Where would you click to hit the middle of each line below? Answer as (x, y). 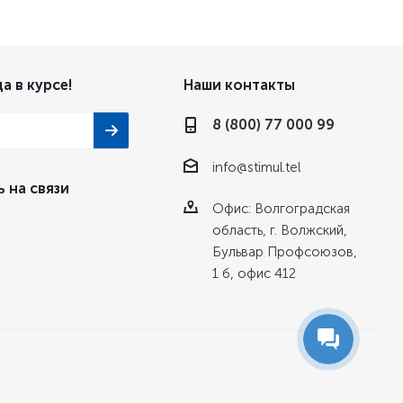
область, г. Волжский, (279, 231)
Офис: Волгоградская (281, 209)
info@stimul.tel (256, 168)
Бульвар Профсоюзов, (284, 252)
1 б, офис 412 (254, 274)
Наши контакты (239, 85)
